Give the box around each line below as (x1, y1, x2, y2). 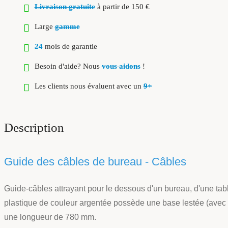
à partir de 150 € (95, 2, 150, 11)
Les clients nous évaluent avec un (34, 81, 144, 90)
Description (4, 121, 64, 134)
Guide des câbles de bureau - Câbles (4, 155, 186, 168)
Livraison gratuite (34, 2, 95, 11)
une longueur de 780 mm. (4, 212, 96, 221)
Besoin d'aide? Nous (34, 62, 102, 70)
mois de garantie (42, 42, 97, 50)
